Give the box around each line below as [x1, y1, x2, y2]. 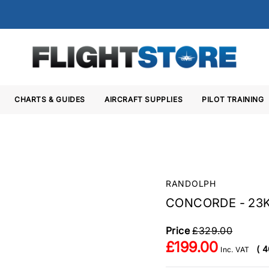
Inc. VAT [218, 245, 252, 254]
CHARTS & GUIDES [14, 95, 86, 104]
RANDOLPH [166, 178, 216, 189]
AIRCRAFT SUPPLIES [104, 95, 183, 104]
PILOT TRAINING [202, 95, 264, 104]
